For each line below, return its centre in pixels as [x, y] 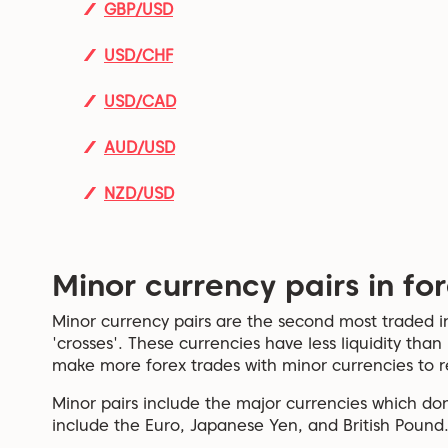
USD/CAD [140, 101]
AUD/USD [139, 147]
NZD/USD [139, 193]
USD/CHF [138, 55]
